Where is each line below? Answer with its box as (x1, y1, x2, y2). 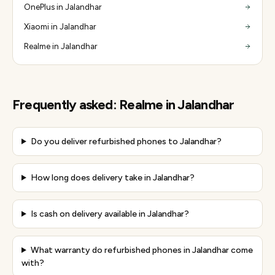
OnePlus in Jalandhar (24, 2, 101, 12)
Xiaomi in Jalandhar (24, 21, 96, 31)
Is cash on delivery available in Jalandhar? (30, 209, 189, 219)
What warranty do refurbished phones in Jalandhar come (30, 245, 253, 255)
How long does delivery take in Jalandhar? (30, 172, 195, 183)
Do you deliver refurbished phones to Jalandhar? (30, 136, 222, 147)
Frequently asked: (12, 96, 120, 113)
